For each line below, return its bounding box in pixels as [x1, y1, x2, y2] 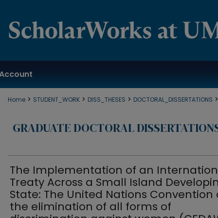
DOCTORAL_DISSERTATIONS [133, 95, 213, 104]
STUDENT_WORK [33, 95, 80, 104]
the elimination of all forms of [10, 199, 171, 214]
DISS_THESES [88, 95, 126, 104]
